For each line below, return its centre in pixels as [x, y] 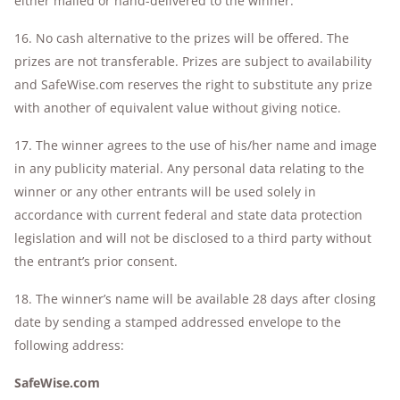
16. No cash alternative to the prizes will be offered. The [182, 38]
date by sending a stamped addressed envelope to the [178, 322]
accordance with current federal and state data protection [188, 215]
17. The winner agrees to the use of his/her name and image [196, 145]
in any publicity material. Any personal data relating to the [189, 168]
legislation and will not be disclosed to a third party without [193, 238]
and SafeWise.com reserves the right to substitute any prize [193, 84]
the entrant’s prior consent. [96, 261]
